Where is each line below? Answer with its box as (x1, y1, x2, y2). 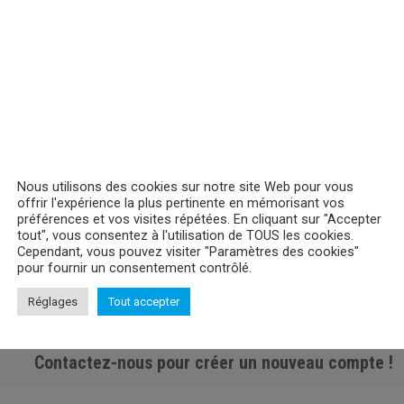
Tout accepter (108, 294, 179, 308)
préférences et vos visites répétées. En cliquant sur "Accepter (17, 210, 381, 227)
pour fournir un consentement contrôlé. (17, 259, 252, 276)
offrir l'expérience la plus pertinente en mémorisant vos (17, 194, 344, 211)
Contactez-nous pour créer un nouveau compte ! (34, 352, 393, 373)
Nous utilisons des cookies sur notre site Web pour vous (17, 178, 353, 195)
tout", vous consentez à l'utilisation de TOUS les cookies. (17, 226, 353, 243)
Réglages (28, 294, 78, 308)
